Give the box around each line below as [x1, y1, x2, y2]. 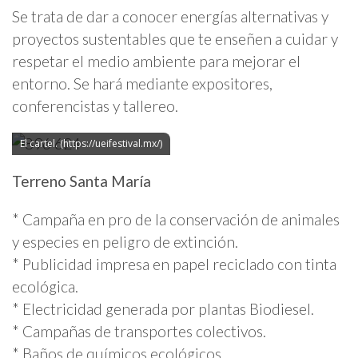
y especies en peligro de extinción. [12, 232, 238, 251]
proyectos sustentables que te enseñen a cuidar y [12, 29, 338, 48]
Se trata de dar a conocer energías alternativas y [12, 6, 328, 26]
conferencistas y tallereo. [12, 96, 178, 115]
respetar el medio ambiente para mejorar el [12, 51, 300, 70]
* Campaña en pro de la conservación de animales [12, 209, 340, 229]
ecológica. [12, 276, 78, 296]
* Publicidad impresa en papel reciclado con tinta [12, 254, 336, 273]
